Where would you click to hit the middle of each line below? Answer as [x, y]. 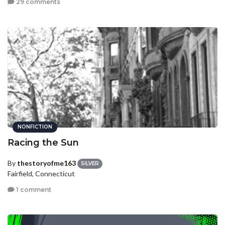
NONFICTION [35, 127]
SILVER [90, 164]
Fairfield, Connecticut [41, 174]
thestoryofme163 [46, 163]
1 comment [33, 189]
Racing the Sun [43, 142]
